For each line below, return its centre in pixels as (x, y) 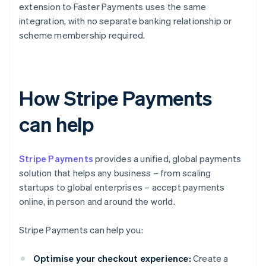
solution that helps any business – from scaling (115, 173)
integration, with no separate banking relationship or (126, 21)
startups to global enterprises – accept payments (122, 187)
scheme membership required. (82, 35)
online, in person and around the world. (97, 202)
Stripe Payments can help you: (81, 230)
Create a (210, 259)
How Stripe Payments (116, 98)
